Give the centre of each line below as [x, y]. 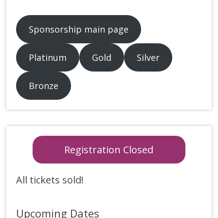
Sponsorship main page [79, 29]
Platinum [48, 58]
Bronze [44, 86]
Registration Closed [109, 150]
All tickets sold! [50, 180]
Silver [148, 58]
